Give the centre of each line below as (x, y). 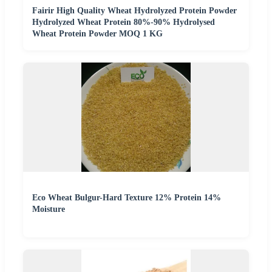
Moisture (49, 209)
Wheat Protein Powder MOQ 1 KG (97, 34)
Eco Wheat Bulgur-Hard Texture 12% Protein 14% (127, 198)
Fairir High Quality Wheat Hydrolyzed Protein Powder (134, 11)
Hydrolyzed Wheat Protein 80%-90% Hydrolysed (124, 22)
